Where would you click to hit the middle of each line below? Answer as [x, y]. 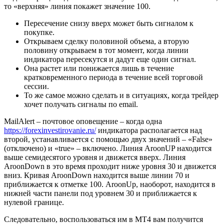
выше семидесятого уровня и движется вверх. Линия [95, 157]
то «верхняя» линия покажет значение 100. [77, 6]
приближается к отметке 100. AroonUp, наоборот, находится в [110, 184]
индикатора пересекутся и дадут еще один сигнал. [110, 59]
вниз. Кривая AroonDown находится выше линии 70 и [97, 175]
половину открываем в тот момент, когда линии [106, 50]
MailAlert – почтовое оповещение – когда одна [83, 121]
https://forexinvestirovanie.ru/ [50, 130]
